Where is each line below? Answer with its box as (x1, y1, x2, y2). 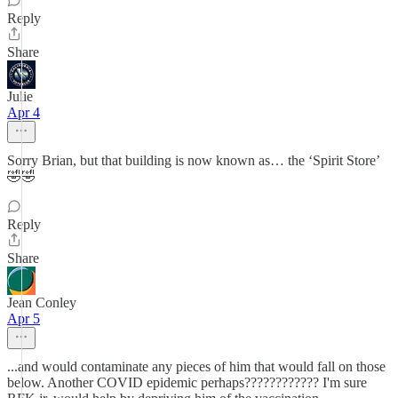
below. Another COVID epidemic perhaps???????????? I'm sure (7, 375, 367, 390)
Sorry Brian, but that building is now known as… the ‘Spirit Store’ (7, 153, 379, 168)
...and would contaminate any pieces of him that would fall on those (7, 359, 386, 374)
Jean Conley (7, 295, 76, 310)
